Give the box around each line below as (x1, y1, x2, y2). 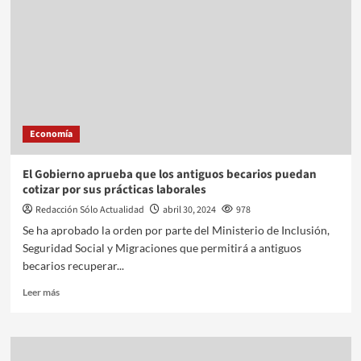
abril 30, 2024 (162, 202, 216, 217)
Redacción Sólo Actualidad (35, 202, 144, 217)
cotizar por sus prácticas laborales (22, 180, 206, 198)
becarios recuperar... (22, 258, 124, 272)
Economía (29, 127, 73, 141)
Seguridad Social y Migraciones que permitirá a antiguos (22, 240, 301, 255)
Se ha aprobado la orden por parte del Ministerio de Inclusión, (22, 222, 330, 237)
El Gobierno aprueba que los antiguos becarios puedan (22, 165, 317, 183)
